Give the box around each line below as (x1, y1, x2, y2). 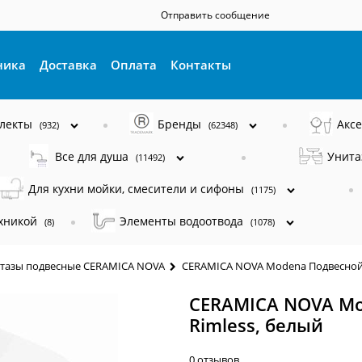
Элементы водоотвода (120, 213, 246, 229)
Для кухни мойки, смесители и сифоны (28, 180, 248, 196)
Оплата (111, 57, 158, 73)
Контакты (170, 57, 232, 73)
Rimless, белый (189, 312, 323, 337)
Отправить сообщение (161, 8, 270, 22)
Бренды (158, 116, 205, 132)
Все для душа (55, 148, 133, 164)
